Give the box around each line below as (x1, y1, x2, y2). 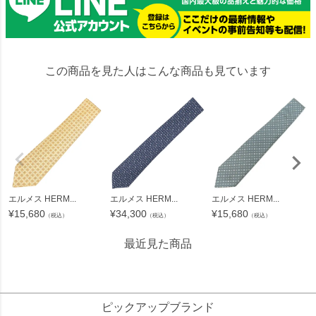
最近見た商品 (123, 238, 192, 250)
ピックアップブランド (102, 301, 214, 314)
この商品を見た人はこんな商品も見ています (45, 65, 271, 78)
